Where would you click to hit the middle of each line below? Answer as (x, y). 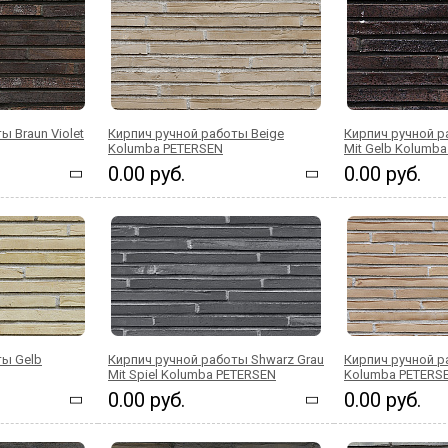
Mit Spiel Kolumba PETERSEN (192, 374)
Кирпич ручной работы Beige (196, 133)
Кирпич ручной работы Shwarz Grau (216, 359)
